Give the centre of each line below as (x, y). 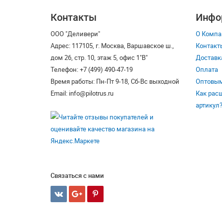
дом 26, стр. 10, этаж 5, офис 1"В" (99, 57)
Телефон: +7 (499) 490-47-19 (92, 69)
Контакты (74, 17)
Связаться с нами (77, 175)
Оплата (207, 69)
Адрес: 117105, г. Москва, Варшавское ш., (112, 45)
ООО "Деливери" (75, 33)
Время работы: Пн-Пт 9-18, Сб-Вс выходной (115, 81)
